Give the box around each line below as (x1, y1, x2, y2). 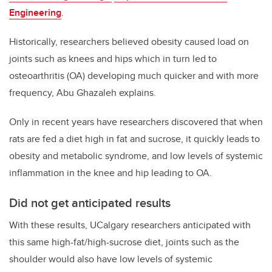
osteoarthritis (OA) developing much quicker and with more (9, 69, 259, 83)
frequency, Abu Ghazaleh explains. (9, 86, 158, 100)
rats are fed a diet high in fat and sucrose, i (9, 132, 188, 146)
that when (220, 115, 263, 129)
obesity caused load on (151, 35, 249, 49)
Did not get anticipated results (9, 194, 171, 212)
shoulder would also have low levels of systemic (9, 252, 212, 267)
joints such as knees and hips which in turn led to (9, 52, 217, 66)
